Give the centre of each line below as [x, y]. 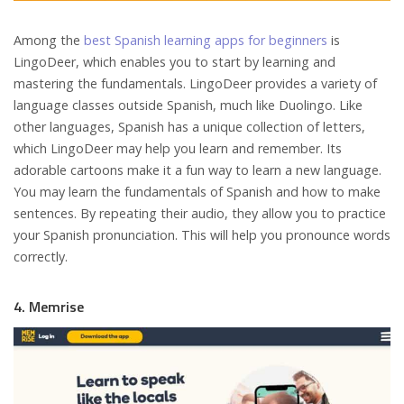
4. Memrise [49, 306]
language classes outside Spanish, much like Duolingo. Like [188, 105]
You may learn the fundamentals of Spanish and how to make [197, 191]
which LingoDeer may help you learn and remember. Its [178, 148]
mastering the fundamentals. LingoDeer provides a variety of [195, 83]
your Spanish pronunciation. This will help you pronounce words [202, 234]
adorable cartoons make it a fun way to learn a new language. [197, 170]
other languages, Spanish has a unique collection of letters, [189, 126]
